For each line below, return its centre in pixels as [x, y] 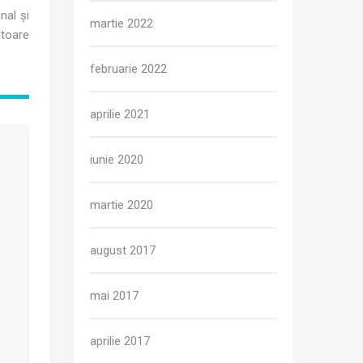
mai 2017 [114, 296]
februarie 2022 [128, 69]
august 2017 [123, 250]
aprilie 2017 [120, 341]
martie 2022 [122, 23]
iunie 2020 [117, 160]
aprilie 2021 [120, 114]
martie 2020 [122, 205]
